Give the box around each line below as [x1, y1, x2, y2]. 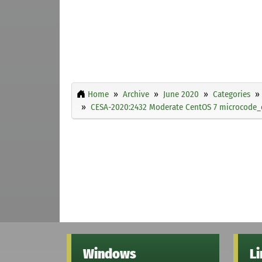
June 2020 [163, 88, 199, 99]
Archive [123, 88, 149, 99]
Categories [213, 88, 250, 99]
